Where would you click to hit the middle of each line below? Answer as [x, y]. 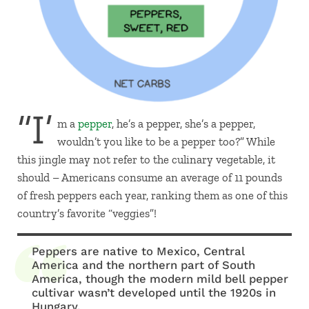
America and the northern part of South [144, 265]
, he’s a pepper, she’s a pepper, [183, 124]
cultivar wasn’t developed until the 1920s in [154, 293]
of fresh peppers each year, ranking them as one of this [152, 196]
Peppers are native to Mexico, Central [139, 251]
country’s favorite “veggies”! [87, 213]
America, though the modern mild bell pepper [160, 279]
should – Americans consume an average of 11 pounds [149, 178]
